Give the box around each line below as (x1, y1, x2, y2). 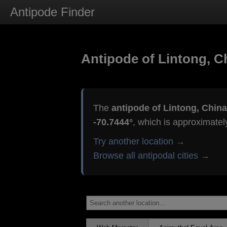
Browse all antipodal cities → (93, 150, 210, 161)
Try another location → (93, 136, 185, 147)
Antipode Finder (10, 5, 95, 19)
